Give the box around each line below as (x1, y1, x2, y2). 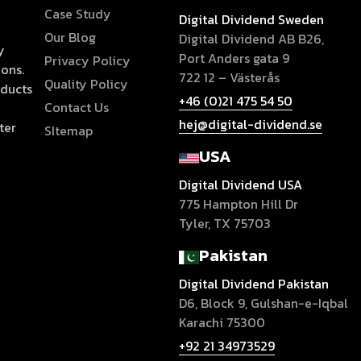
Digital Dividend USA (179, 175, 303, 194)
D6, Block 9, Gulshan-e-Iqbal (179, 293, 349, 313)
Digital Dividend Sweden (179, 10, 325, 29)
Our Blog (44, 27, 97, 47)
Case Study (44, 4, 112, 23)
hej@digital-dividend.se (179, 114, 323, 134)
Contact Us (44, 98, 110, 117)
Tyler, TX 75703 (179, 214, 272, 233)
